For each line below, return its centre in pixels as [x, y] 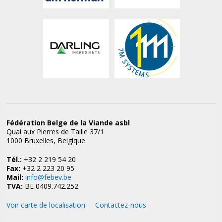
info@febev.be [49, 177]
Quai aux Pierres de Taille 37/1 [55, 132]
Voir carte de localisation [46, 205]
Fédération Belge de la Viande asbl [68, 123]
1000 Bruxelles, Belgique [46, 140]
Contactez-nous [121, 205]
